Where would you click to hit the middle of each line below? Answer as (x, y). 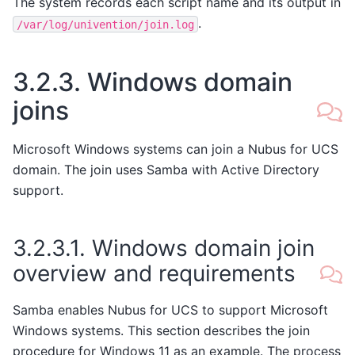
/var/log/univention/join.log (105, 24)
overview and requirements (154, 274)
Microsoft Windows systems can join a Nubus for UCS (176, 149)
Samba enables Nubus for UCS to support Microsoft (170, 309)
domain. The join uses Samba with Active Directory (166, 170)
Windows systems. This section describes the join (161, 330)
